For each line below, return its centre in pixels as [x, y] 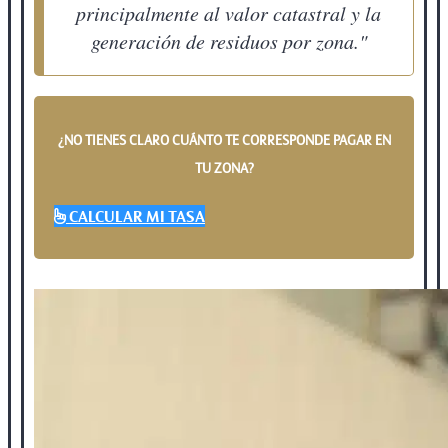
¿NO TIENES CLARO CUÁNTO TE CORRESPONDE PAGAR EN [224, 139]
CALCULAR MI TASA [137, 215]
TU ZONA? [224, 167]
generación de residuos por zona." [228, 40]
